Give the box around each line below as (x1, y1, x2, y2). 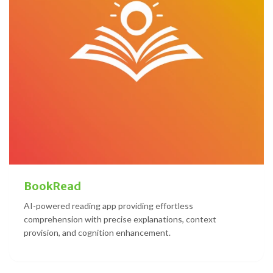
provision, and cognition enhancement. (24, 227, 171, 238)
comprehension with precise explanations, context (24, 214, 216, 225)
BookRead (24, 179, 81, 194)
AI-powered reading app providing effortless (24, 200, 193, 211)
